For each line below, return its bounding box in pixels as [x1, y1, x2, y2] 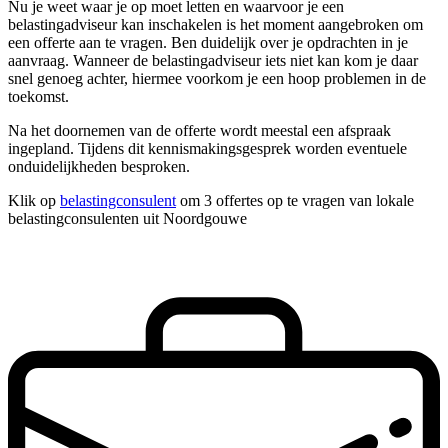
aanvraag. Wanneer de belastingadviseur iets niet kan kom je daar [8, 52, 418, 70]
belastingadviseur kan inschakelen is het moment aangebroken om [8, 16, 423, 34]
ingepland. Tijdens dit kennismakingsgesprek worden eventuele [8, 140, 407, 158]
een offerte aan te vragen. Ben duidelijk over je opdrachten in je [8, 34, 408, 52]
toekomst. [8, 88, 69, 106]
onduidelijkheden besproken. [8, 158, 190, 176]
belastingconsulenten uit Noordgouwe [8, 210, 247, 228]
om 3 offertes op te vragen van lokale [176, 192, 414, 210]
